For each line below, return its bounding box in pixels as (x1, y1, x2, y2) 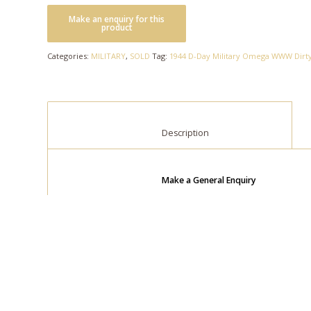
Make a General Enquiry (162, 174, 257, 187)
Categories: (47, 51, 92, 62)
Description (209, 127, 279, 140)
